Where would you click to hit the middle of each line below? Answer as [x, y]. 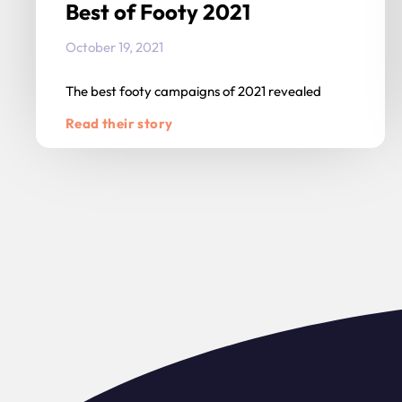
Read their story [119, 124]
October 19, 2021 [114, 48]
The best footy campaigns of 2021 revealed [193, 92]
